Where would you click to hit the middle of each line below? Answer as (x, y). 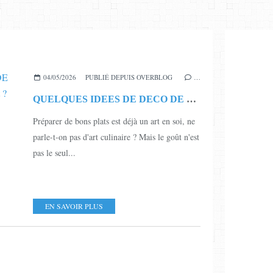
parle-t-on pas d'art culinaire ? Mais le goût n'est (116, 136)
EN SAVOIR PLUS (74, 206)
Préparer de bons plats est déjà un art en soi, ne (114, 121)
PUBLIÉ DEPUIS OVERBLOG (129, 77)
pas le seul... (54, 152)
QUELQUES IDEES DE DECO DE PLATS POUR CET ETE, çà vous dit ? (191, 99)
